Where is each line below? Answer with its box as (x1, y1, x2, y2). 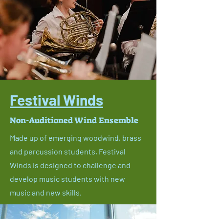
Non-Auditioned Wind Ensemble (10, 115, 138, 126)
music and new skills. (10, 188, 83, 197)
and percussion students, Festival (10, 147, 126, 156)
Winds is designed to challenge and (10, 160, 131, 170)
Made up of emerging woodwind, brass (10, 133, 141, 142)
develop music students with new (10, 174, 125, 183)
